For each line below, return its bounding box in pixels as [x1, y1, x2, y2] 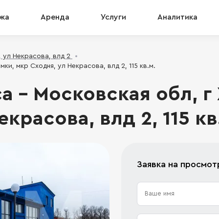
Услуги [101, 13, 126, 21]
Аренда [41, 13, 69, 21]
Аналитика [157, 13, 197, 21]
